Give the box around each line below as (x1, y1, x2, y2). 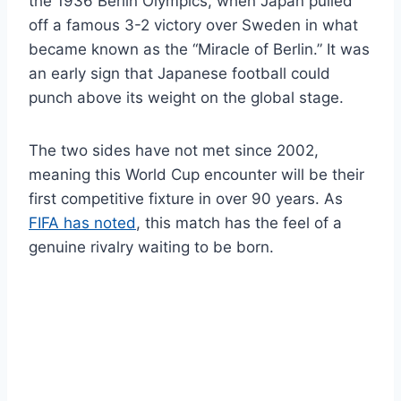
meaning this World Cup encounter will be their (29, 165, 364, 183)
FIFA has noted (29, 213, 136, 232)
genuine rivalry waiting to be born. (29, 237, 274, 256)
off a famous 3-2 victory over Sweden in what (29, 15, 358, 34)
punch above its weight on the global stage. (29, 88, 344, 107)
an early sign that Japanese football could (29, 64, 330, 82)
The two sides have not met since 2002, (29, 141, 319, 159)
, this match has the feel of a (136, 213, 342, 232)
